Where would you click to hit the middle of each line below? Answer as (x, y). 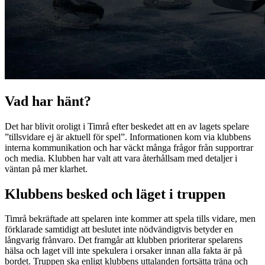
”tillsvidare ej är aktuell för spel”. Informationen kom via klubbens (128, 137)
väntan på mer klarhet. (46, 169)
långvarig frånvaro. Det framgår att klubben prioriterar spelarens (124, 240)
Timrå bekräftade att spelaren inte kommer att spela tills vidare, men (130, 219)
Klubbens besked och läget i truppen (115, 194)
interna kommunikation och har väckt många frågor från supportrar (129, 147)
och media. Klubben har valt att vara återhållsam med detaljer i (121, 158)
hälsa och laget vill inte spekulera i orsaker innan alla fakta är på (123, 251)
